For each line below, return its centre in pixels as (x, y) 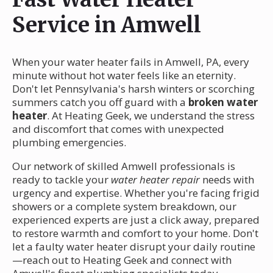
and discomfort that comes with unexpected (118, 129)
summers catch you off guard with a (100, 102)
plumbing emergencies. (69, 142)
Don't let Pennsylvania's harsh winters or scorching (133, 88)
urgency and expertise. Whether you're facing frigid (136, 193)
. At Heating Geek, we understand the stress (151, 115)
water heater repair (155, 179)
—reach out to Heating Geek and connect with (122, 260)
